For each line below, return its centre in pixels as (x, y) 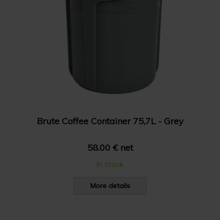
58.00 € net (110, 148)
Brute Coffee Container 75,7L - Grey (110, 121)
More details (110, 186)
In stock (110, 164)
